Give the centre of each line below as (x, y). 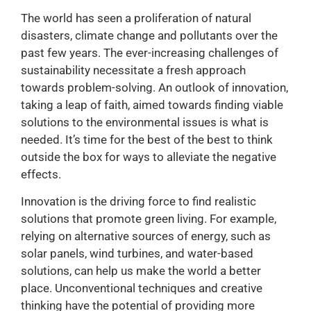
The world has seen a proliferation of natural (136, 18)
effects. (41, 175)
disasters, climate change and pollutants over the (149, 36)
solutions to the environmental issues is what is (145, 123)
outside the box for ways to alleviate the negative (149, 157)
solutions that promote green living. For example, (149, 219)
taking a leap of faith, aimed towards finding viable (152, 105)
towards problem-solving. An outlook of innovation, (154, 88)
